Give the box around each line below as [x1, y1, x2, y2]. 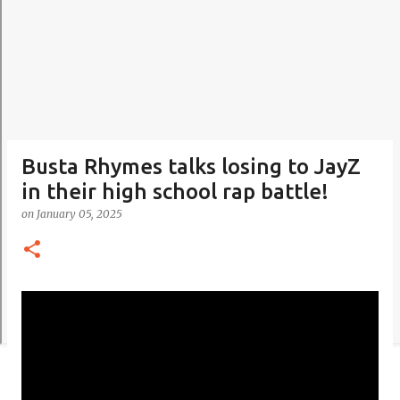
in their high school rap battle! [21, 179, 329, 204]
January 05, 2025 [37, 207, 122, 221]
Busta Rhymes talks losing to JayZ [21, 154, 361, 179]
